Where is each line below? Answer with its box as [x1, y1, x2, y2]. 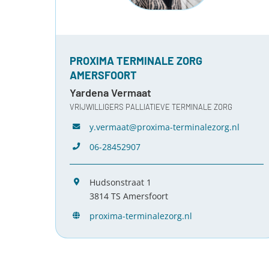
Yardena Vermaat [69, 85, 151, 99]
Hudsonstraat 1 [89, 176, 152, 188]
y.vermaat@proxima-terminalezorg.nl [89, 121, 240, 133]
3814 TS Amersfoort [89, 190, 169, 202]
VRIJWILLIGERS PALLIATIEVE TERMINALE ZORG [69, 101, 232, 112]
